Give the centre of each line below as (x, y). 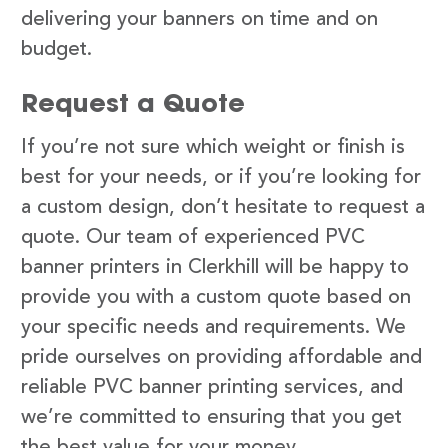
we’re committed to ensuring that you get (211, 417)
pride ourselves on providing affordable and (221, 357)
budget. (56, 49)
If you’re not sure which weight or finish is (213, 147)
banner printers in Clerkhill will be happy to (215, 267)
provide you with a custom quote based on (216, 297)
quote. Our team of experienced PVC (193, 237)
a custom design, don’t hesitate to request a (223, 207)
